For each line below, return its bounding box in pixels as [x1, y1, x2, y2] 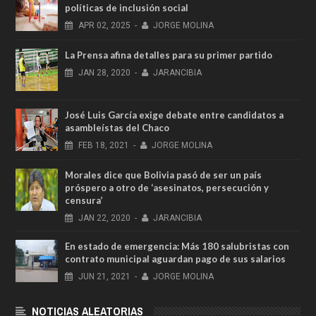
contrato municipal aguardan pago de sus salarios [65, 253, 286, 265]
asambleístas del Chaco [65, 121, 169, 133]
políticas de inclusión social [65, 1, 188, 13]
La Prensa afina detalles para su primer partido [65, 49, 272, 61]
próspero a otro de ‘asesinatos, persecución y [65, 181, 269, 193]
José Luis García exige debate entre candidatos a [65, 109, 284, 121]
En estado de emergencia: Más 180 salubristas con [65, 240, 289, 252]
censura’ [65, 194, 103, 206]
